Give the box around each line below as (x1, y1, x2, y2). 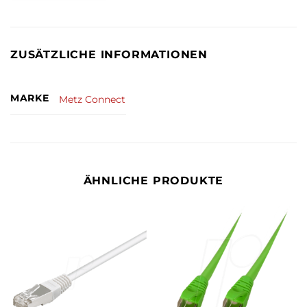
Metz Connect (59, 93, 126, 106)
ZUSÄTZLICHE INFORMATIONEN (10, 48, 208, 62)
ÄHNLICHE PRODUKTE (83, 174, 224, 188)
